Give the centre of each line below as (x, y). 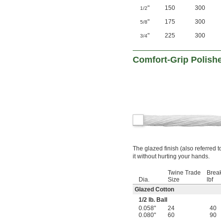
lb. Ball (157, 200)
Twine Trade (184, 173)
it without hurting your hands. (171, 157)
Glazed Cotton (154, 190)
